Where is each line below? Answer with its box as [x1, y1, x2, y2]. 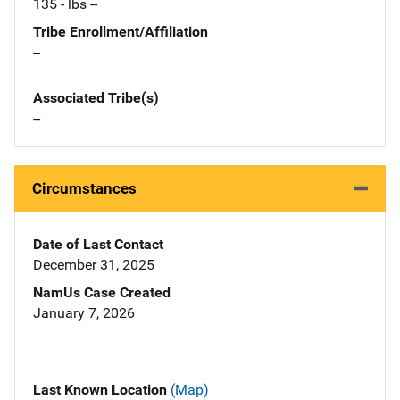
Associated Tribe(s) [33, 89, 159, 107]
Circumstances [32, 179, 137, 198]
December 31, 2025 [33, 256, 154, 274]
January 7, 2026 [33, 304, 135, 322]
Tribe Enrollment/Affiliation [33, 23, 208, 41]
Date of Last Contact [33, 236, 163, 254]
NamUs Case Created [33, 284, 171, 302]
